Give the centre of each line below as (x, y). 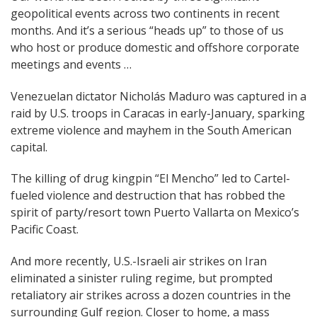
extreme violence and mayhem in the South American (151, 130)
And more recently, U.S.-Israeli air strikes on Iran (139, 261)
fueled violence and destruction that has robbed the (148, 196)
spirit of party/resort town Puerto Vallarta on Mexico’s (155, 213)
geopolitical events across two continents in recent (145, 13)
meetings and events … (71, 64)
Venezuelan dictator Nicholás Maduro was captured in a (158, 96)
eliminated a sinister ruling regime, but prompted (142, 278)
